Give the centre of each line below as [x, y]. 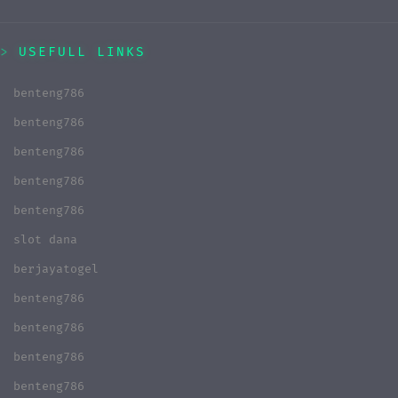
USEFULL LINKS [82, 52]
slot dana [45, 239]
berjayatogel [56, 269]
